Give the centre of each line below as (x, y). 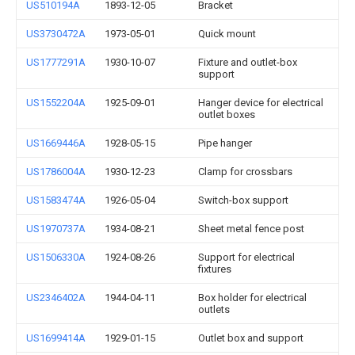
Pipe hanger (225, 143)
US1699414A (56, 338)
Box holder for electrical (252, 298)
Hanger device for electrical (261, 103)
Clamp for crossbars (245, 172)
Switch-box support (243, 200)
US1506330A (56, 257)
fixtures (215, 269)
